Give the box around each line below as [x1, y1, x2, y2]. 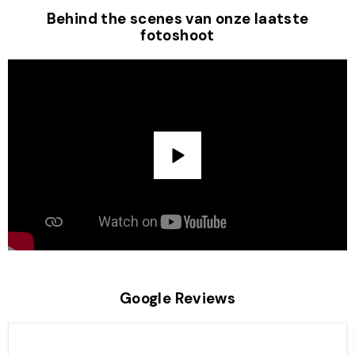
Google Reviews [119, 288, 236, 309]
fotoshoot [140, 25, 215, 46]
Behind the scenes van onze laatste [46, 9, 309, 29]
